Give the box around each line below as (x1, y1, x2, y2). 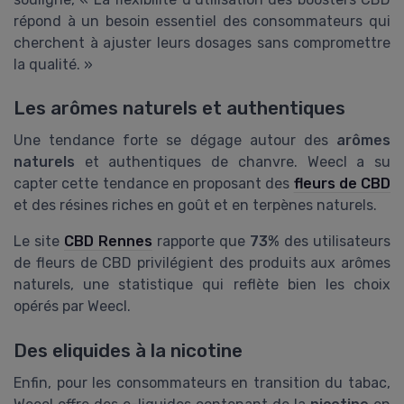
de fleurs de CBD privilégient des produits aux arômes (14, 254, 390, 272)
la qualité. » (14, 56, 93, 74)
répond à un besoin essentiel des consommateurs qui (14, 13, 390, 31)
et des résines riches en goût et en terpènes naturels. (14, 197, 377, 215)
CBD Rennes (64, 233, 152, 251)
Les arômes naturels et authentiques (14, 97, 345, 120)
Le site (14, 233, 64, 251)
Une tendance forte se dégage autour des (14, 132, 336, 150)
